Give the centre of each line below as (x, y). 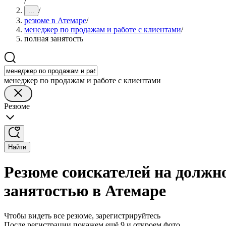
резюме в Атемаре (55, 20)
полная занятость (54, 39)
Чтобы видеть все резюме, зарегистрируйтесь (82, 215)
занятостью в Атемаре (85, 191)
